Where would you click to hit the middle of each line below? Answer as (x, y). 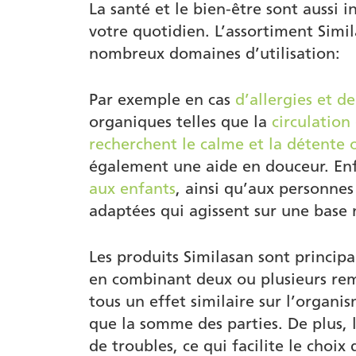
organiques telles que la (180, 122)
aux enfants (132, 189)
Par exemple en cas (162, 100)
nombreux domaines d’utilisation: (215, 54)
